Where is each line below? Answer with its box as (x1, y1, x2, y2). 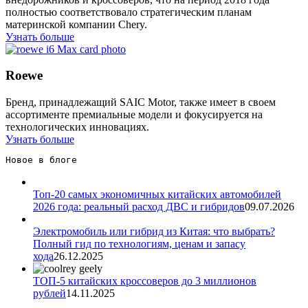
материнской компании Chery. (5, 18, 147, 30)
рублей (33, 287, 66, 299)
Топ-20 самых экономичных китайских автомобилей (33, 188, 281, 200)
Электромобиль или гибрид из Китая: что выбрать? (33, 225, 275, 237)
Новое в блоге (5, 154, 82, 165)
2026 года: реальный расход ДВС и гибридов (33, 200, 245, 212)
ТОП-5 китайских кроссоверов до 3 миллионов (33, 274, 256, 287)
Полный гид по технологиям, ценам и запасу (33, 237, 245, 250)
